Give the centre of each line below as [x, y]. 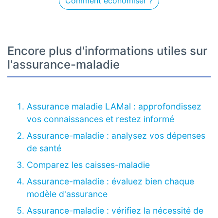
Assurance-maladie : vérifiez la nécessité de [115, 211]
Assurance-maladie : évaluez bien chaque [110, 182]
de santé [44, 148]
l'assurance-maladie [64, 65]
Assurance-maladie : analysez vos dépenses [116, 136]
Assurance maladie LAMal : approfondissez [114, 107]
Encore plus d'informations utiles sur [107, 51]
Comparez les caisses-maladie [88, 165]
